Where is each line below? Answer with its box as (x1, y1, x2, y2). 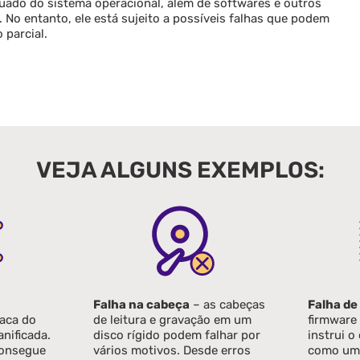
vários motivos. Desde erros (93, 342, 252, 358)
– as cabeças (190, 297, 266, 312)
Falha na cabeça (93, 297, 190, 312)
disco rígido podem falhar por (93, 327, 261, 342)
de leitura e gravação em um (93, 312, 252, 327)
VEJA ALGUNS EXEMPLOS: (35, 157, 325, 183)
